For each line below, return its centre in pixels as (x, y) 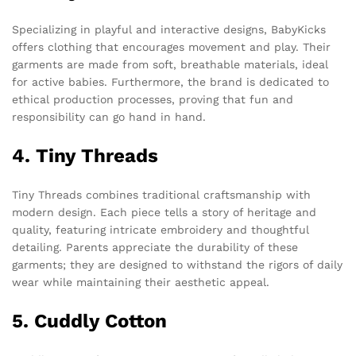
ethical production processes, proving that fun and (153, 99)
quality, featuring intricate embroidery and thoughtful (161, 229)
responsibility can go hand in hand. (109, 116)
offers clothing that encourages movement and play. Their (171, 46)
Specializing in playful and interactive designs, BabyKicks (169, 29)
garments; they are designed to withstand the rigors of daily (177, 264)
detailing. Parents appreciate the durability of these (155, 247)
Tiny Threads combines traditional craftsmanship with (161, 194)
